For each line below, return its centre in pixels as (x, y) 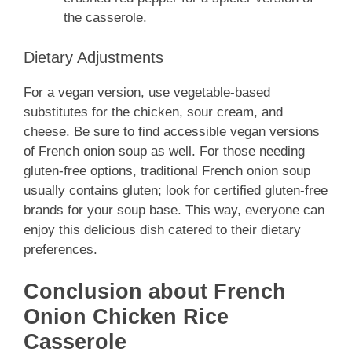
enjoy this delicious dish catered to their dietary (162, 229)
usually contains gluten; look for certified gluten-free (176, 190)
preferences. (60, 249)
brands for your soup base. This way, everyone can (174, 210)
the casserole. (105, 18)
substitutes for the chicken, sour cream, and (153, 112)
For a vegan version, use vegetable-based (147, 92)
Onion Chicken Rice (126, 317)
